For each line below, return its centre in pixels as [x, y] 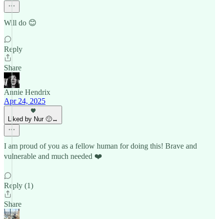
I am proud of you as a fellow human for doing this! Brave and [100, 146]
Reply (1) [19, 186]
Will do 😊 [20, 23]
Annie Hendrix [27, 92]
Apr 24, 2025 [25, 101]
